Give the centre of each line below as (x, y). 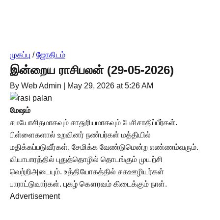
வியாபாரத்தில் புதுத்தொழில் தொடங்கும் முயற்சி (86, 159)
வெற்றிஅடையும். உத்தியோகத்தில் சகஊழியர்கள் (87, 172)
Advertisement (35, 196)
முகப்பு (20, 55)
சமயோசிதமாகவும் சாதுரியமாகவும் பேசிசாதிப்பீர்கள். (94, 123)
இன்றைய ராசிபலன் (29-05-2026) (92, 70)
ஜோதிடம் (51, 55)
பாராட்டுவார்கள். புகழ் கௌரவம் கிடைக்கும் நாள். (88, 184)
